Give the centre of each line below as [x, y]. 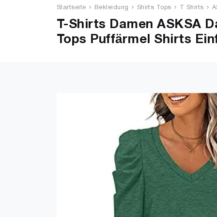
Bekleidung [111, 8]
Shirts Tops [154, 8]
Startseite [71, 8]
